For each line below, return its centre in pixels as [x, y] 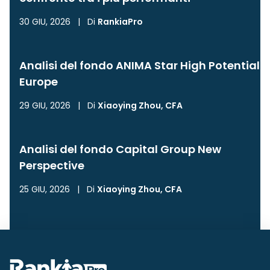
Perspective [52, 166]
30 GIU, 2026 [45, 22]
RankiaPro [120, 22]
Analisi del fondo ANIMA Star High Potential [140, 66]
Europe [39, 82]
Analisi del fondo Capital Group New [120, 149]
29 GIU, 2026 [45, 106]
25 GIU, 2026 [45, 190]
